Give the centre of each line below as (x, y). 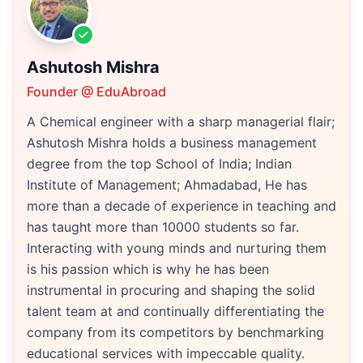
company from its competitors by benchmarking (175, 332)
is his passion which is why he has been (148, 269)
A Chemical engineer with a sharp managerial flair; (181, 122)
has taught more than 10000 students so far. (163, 227)
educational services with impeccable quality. (166, 353)
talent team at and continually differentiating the (175, 311)
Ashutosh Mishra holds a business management (172, 143)
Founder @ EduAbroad (96, 92)
